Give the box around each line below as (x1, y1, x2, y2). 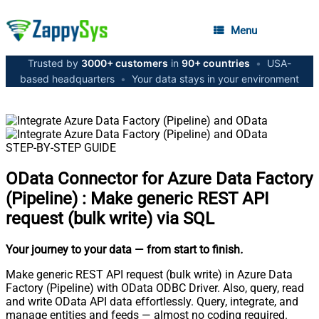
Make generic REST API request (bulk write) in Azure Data (6, 267, 293, 281)
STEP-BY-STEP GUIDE (6, 141, 116, 155)
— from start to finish (135, 242, 240, 256)
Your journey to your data (6, 242, 132, 256)
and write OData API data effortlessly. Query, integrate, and (6, 294, 298, 308)
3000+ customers (81, 57, 168, 69)
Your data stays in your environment (129, 73, 299, 85)
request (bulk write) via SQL (6, 208, 214, 229)
